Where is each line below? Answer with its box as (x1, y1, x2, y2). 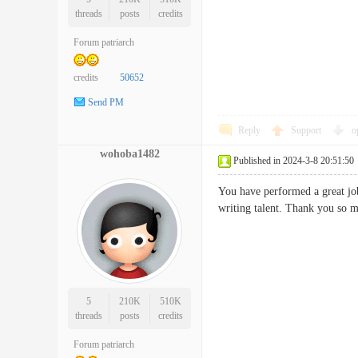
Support (291, 125, 324, 136)
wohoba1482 (99, 148, 160, 160)
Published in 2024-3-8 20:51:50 (233, 155, 354, 166)
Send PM (88, 97, 124, 109)
